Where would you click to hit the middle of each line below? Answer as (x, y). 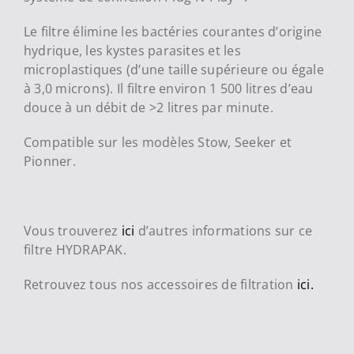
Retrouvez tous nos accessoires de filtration (160, 284)
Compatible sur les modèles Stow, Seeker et (158, 142)
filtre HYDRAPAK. (75, 249)
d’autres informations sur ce (225, 230)
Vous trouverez (72, 230)
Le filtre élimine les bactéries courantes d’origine (173, 31)
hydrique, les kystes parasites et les (132, 50)
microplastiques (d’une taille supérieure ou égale (173, 69)
